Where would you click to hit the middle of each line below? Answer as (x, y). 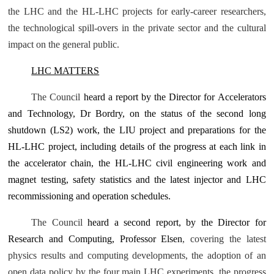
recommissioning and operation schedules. (90, 196)
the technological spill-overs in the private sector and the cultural (137, 28)
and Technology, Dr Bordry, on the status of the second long (137, 113)
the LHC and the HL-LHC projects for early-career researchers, (137, 11)
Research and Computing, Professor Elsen (95, 239)
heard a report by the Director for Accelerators (175, 97)
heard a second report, (137, 222)
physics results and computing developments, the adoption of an (137, 255)
